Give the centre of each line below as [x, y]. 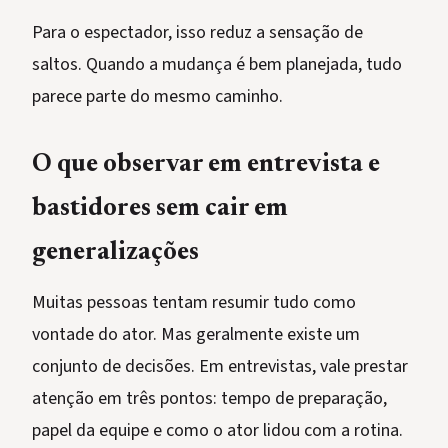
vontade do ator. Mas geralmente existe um [196, 335]
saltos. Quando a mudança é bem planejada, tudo [217, 65]
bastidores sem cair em [160, 210]
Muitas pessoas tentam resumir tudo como [194, 303]
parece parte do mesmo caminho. [157, 97]
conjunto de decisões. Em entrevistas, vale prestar [220, 367]
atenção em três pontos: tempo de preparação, [209, 399]
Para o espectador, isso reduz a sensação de [197, 33]
